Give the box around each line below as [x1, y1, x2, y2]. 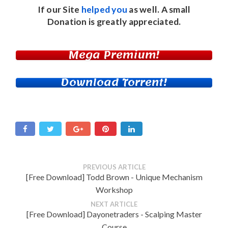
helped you [81, 4, 128, 15]
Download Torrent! [61, 72, 167, 93]
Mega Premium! [68, 45, 160, 65]
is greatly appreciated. [87, 16, 181, 27]
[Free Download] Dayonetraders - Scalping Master [26, 209, 202, 219]
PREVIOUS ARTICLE [82, 162, 146, 171]
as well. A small [127, 4, 191, 15]
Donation [47, 16, 87, 27]
